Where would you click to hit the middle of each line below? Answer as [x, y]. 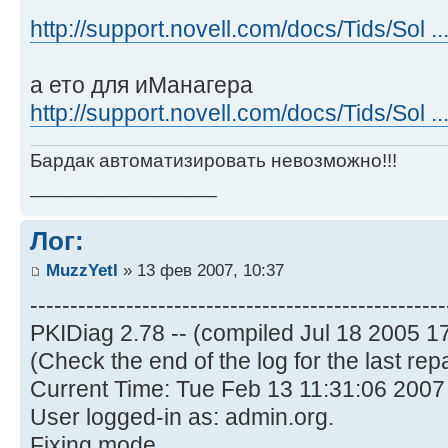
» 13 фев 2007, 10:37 [201, 270]
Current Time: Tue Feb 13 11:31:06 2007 [237, 389]
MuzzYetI [82, 270]
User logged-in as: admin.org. [182, 417]
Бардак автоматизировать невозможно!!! [213, 160]
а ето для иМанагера [141, 85]
